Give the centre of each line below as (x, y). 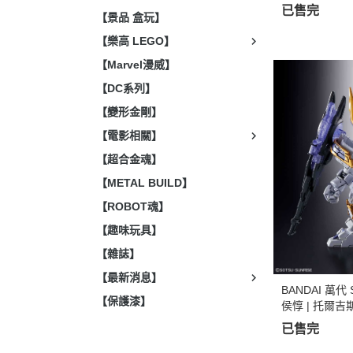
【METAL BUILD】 (145, 183)
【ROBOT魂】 (133, 206)
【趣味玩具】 (129, 230)
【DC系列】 (126, 88)
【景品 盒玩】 (131, 17)
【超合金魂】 (129, 159)
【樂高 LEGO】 (136, 41)
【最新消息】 (129, 277)
